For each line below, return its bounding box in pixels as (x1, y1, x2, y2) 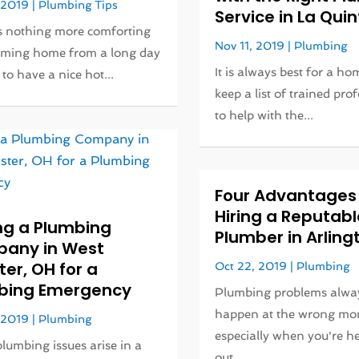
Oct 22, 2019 (215, 260, 288, 273)
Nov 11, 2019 (215, 39, 285, 53)
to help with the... (215, 108, 314, 123)
